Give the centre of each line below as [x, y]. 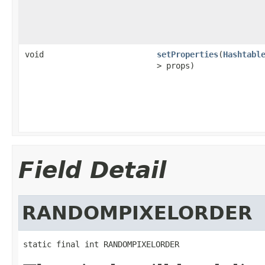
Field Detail [92, 170]
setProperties [188, 54]
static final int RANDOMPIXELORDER [101, 244]
